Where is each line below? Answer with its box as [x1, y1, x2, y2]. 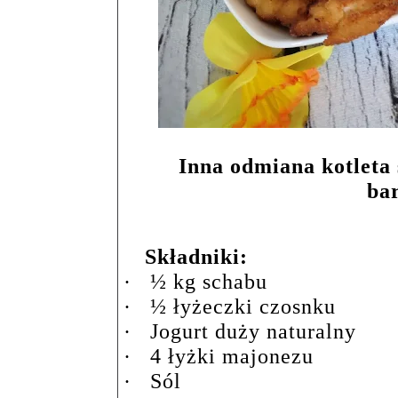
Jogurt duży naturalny [150, 320, 356, 343]
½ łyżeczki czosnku [150, 295, 336, 318]
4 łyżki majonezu [150, 345, 314, 368]
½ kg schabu [150, 270, 267, 293]
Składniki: [145, 245, 248, 268]
